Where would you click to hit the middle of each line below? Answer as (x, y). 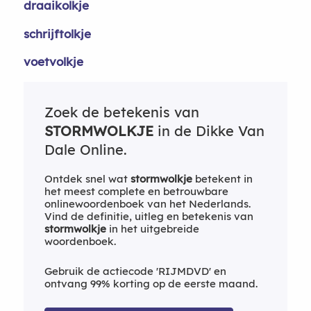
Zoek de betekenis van (121, 112)
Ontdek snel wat (87, 178)
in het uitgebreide (152, 228)
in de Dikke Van (209, 131)
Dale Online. (85, 149)
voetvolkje (53, 61)
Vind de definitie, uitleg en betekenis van (149, 216)
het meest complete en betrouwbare (136, 191)
